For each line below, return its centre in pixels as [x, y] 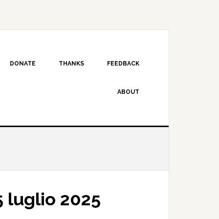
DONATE [23, 64]
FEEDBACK [123, 64]
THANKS [71, 64]
